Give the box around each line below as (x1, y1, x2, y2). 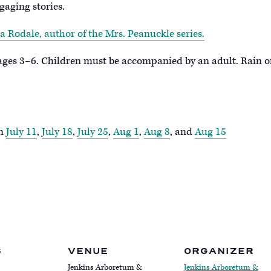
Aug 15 (195, 125, 226, 139)
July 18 (42, 125, 73, 139)
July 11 (6, 125, 37, 139)
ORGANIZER (184, 246, 254, 257)
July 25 (77, 125, 108, 139)
